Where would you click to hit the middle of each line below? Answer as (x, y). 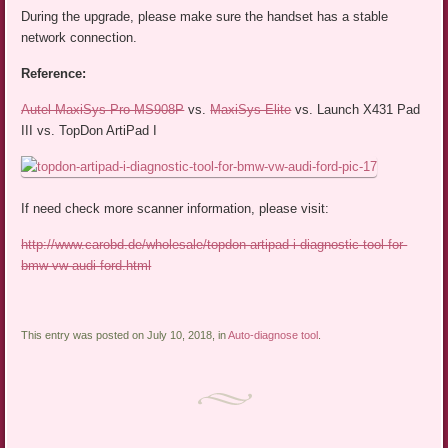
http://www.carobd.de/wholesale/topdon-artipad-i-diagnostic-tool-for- (214, 245)
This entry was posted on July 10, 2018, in (125, 335)
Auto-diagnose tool (273, 335)
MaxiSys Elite (251, 109)
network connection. (79, 37)
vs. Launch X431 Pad (356, 109)
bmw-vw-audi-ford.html (86, 266)
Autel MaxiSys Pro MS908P (103, 109)
